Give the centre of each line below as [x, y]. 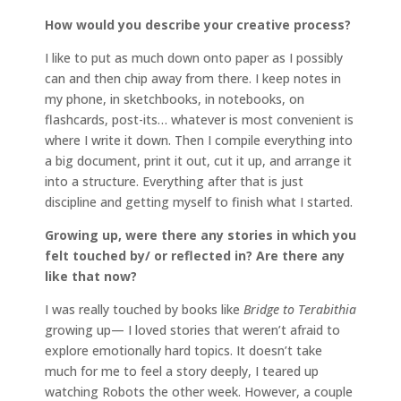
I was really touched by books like [144, 309]
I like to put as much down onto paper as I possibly [194, 57]
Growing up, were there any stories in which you [200, 235]
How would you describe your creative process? [198, 24]
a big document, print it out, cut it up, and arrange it [198, 160]
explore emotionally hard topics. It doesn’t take [183, 350]
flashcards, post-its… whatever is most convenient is [199, 119]
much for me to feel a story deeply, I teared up [182, 371]
